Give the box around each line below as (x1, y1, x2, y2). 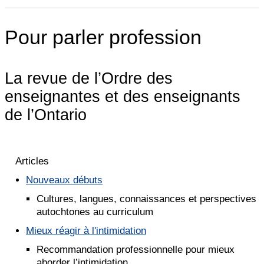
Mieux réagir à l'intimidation (26, 225, 146, 237)
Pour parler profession (5, 26, 202, 49)
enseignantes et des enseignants (5, 88, 240, 106)
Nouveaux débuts (26, 174, 103, 186)
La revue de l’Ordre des (5, 70, 173, 88)
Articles (15, 156, 49, 167)
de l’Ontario (5, 106, 87, 124)
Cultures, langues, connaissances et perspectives (37, 193, 256, 205)
